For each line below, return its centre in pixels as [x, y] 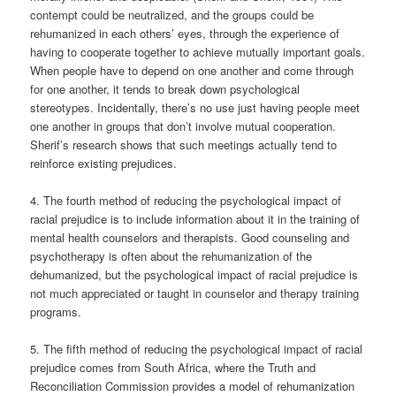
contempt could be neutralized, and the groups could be [172, 15]
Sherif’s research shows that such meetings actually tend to [184, 145]
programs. [56, 312]
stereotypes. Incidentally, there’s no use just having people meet [195, 108]
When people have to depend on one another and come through [192, 71]
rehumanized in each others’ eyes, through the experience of [185, 34]
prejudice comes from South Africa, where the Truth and [173, 368]
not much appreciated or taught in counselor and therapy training [195, 293]
